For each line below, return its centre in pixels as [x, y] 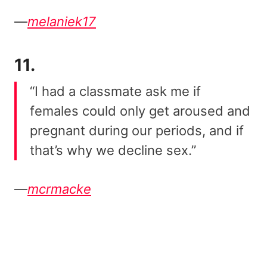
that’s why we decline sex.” [113, 150]
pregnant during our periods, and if [137, 131]
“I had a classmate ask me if [115, 91]
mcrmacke [59, 189]
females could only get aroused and [140, 111]
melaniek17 [62, 22]
